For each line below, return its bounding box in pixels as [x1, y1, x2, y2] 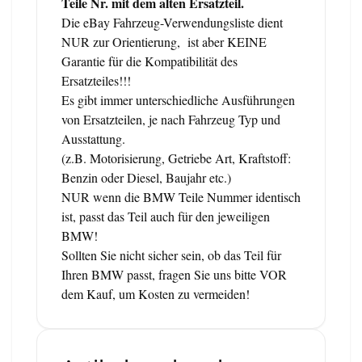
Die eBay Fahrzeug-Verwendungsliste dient [61, 13, 283, 31]
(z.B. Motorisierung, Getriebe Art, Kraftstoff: [61, 149, 291, 166]
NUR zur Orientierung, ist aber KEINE [61, 32, 267, 50]
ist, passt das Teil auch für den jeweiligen [61, 207, 270, 225]
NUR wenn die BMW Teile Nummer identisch [61, 187, 301, 205]
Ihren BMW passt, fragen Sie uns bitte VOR [61, 265, 287, 283]
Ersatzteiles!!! [61, 71, 131, 89]
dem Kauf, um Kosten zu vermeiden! [61, 284, 250, 302]
